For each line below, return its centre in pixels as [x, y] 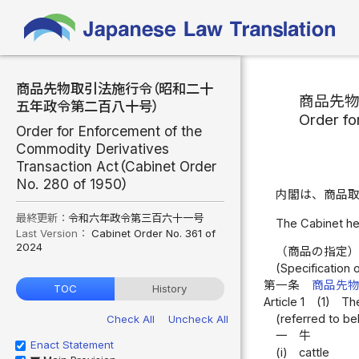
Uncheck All [198, 319]
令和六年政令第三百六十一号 [136, 218]
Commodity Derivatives [93, 148]
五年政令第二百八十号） [87, 106]
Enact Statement [72, 344]
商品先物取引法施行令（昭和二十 [115, 89]
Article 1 [284, 303]
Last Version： [54, 233]
